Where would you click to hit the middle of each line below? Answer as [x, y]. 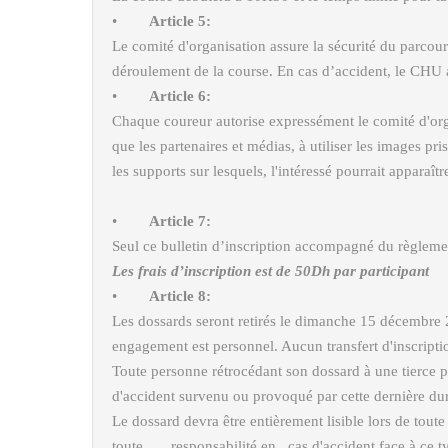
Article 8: [180, 296]
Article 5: [180, 21]
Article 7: [180, 221]
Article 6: [180, 96]
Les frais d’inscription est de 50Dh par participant [270, 271]
